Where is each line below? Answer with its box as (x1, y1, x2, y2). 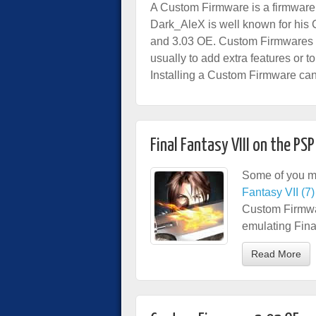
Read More (251, 248, 301, 260)
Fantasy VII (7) (242, 186, 315, 198)
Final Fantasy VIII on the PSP (150, 137, 315, 154)
